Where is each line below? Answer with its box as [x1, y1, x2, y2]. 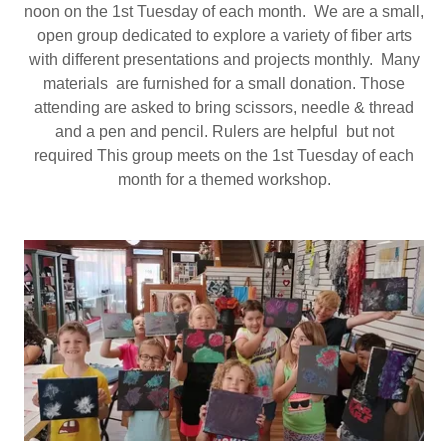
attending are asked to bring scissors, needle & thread [34, 99, 414, 117]
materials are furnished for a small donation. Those [43, 75, 405, 93]
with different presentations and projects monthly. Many [28, 51, 420, 69]
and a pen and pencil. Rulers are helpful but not [54, 123, 394, 141]
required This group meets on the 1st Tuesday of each [34, 147, 414, 165]
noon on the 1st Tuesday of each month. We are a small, [24, 3, 424, 21]
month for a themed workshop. [117, 171, 331, 189]
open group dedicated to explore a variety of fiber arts [36, 27, 412, 45]
